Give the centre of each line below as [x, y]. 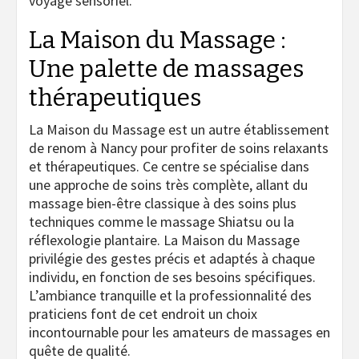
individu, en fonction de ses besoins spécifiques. [172, 277]
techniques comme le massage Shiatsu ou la [161, 222]
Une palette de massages [166, 69]
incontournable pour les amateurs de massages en [179, 333]
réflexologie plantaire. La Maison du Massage [164, 240]
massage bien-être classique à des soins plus [163, 204]
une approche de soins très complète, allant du [168, 185]
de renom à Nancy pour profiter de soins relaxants [179, 148]
